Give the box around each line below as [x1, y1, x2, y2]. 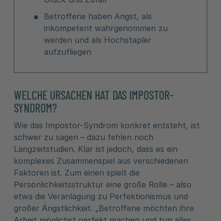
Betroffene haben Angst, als [44, 11, 152, 21]
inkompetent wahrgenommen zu [44, 23, 168, 33]
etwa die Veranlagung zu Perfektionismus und [14, 191, 188, 201]
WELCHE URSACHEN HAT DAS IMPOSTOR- [14, 88, 174, 102]
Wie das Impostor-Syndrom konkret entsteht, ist [14, 120, 200, 130]
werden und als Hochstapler [44, 35, 151, 45]
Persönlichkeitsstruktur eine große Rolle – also [14, 180, 191, 189]
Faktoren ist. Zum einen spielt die [14, 168, 140, 178]
